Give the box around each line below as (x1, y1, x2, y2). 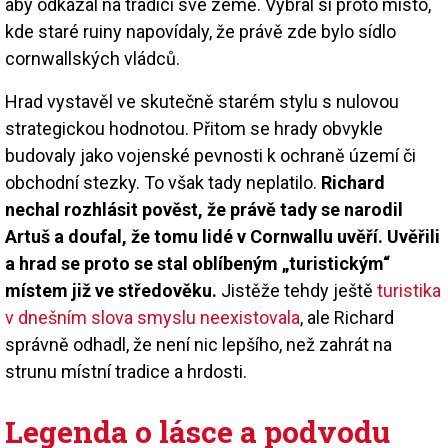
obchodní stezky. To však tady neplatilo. (5, 171, 321, 193)
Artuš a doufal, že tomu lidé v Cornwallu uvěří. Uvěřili (5, 225, 440, 247)
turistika (377, 279, 441, 301)
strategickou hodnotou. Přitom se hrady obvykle (5, 117, 383, 139)
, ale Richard (300, 306, 394, 328)
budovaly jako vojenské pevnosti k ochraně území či (5, 144, 416, 166)
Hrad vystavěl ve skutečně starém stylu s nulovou (5, 90, 399, 112)
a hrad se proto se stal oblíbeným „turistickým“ (5, 252, 390, 274)
